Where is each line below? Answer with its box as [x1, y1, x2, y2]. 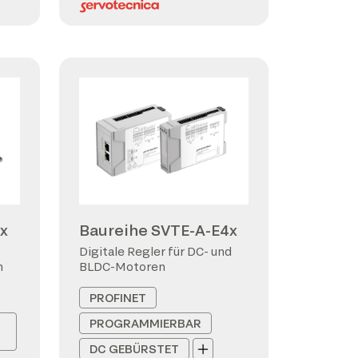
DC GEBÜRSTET [89, 342, 179, 356]
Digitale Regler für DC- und [79, 245, 232, 258]
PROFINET [89, 291, 146, 304]
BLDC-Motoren [79, 260, 165, 273]
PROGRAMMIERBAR [89, 316, 201, 330]
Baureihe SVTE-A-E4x [79, 221, 237, 239]
